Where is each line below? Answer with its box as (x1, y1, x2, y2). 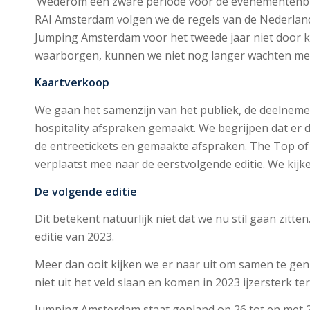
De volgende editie (35, 183, 137, 199)
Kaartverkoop (35, 75, 109, 91)
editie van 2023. (35, 229, 114, 245)
